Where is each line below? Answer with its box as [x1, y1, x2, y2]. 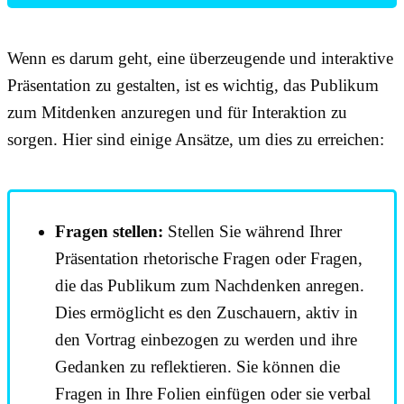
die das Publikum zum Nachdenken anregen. [55, 275, 364, 295]
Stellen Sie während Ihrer [163, 221, 342, 241]
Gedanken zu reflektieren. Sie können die [55, 356, 340, 376]
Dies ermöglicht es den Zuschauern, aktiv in [55, 302, 358, 322]
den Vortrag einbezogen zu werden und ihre [55, 329, 357, 349]
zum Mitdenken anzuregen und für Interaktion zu [7, 102, 347, 122]
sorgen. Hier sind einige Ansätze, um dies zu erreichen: [7, 129, 384, 149]
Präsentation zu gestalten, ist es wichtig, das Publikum [7, 75, 379, 95]
